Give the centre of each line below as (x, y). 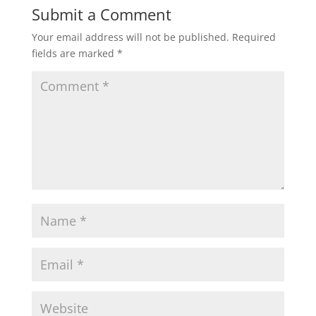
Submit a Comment (101, 14)
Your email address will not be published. (130, 37)
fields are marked (74, 53)
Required (254, 37)
